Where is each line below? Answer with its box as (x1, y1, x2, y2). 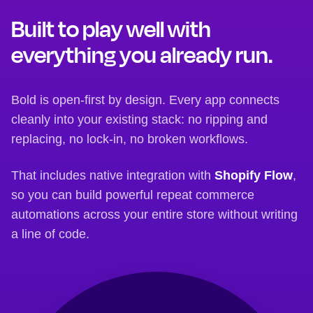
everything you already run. (11, 40, 272, 68)
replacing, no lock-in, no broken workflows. (11, 131, 248, 146)
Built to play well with (11, 14, 211, 43)
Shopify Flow (214, 168, 293, 182)
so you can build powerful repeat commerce (11, 187, 254, 202)
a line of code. (11, 226, 89, 241)
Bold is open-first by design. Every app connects (11, 92, 279, 107)
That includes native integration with (11, 168, 214, 182)
